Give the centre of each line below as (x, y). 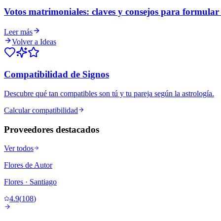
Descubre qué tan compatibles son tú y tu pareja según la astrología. (109, 93)
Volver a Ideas (34, 41)
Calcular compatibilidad (41, 110)
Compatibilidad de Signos (56, 74)
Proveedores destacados (52, 129)
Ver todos (19, 148)
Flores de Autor (28, 165)
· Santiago (40, 182)
